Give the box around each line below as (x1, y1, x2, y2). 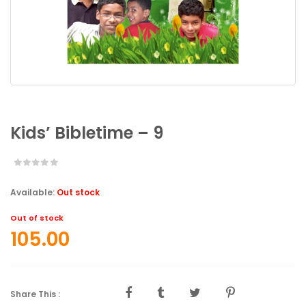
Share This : (10, 288, 62, 300)
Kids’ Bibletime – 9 (10, 122, 163, 144)
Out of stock (10, 212, 64, 223)
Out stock (57, 186, 100, 198)
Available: (10, 186, 57, 198)
